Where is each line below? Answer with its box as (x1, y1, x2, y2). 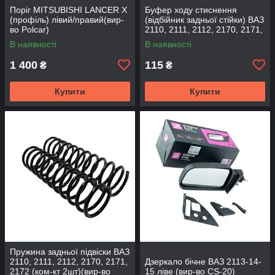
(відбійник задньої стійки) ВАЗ (145, 14, 264, 25)
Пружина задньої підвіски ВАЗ (10, 246, 130, 257)
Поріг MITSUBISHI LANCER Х (10, 4, 127, 15)
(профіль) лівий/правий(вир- (10, 14, 124, 25)
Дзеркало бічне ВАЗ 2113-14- (145, 256, 261, 266)
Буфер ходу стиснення (145, 4, 237, 15)
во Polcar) (10, 24, 49, 34)
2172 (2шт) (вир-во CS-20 (145, 34, 247, 44)
